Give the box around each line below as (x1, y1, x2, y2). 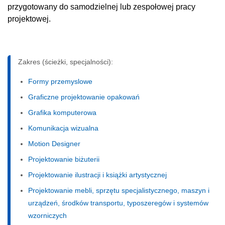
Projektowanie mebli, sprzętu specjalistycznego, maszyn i (28, 186, 209, 194)
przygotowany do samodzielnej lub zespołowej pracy (8, 2, 195, 11)
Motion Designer (28, 139, 80, 148)
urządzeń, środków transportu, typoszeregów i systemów (28, 198, 208, 207)
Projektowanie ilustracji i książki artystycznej (28, 170, 167, 179)
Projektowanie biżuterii (28, 155, 99, 163)
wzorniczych (28, 211, 67, 219)
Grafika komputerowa (28, 108, 96, 117)
